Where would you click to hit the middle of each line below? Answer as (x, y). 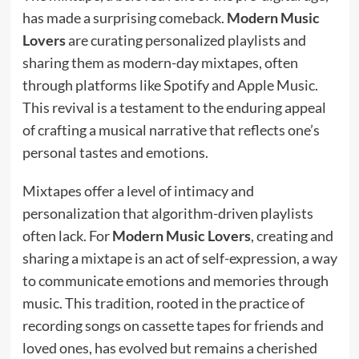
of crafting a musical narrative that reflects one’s (171, 129)
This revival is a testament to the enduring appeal (174, 107)
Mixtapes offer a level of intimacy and (138, 190)
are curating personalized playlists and (186, 40)
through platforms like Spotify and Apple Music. (170, 85)
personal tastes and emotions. (115, 152)
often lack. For (67, 235)
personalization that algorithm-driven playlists (167, 213)
